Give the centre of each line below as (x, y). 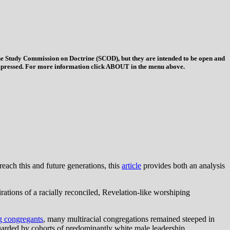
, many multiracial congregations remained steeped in (129, 219)
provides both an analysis (183, 166)
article (131, 166)
